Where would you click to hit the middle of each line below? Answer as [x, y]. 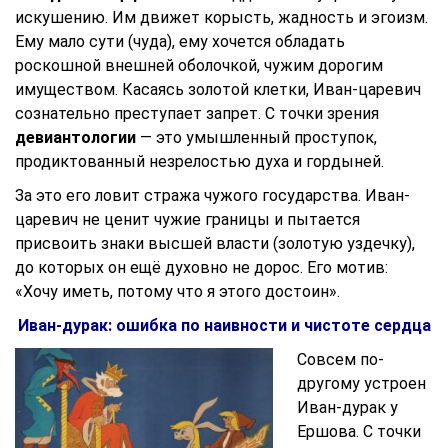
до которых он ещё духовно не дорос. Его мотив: [201, 267]
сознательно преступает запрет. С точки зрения [197, 113]
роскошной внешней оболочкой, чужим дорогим [199, 65]
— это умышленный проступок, [256, 137]
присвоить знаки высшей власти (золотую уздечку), [215, 243]
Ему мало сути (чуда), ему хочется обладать [180, 41]
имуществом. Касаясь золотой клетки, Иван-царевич [218, 89]
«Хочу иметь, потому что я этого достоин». [177, 291]
